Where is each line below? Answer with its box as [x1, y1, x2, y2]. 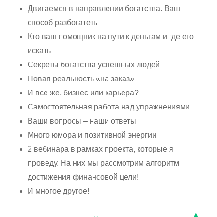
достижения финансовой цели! [28, 173, 139, 182]
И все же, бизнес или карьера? [28, 89, 139, 97]
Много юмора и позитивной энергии [28, 131, 157, 139]
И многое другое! [28, 187, 90, 196]
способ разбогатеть [28, 18, 98, 27]
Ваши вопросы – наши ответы [28, 117, 137, 125]
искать [28, 46, 51, 55]
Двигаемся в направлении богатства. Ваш [28, 4, 181, 13]
